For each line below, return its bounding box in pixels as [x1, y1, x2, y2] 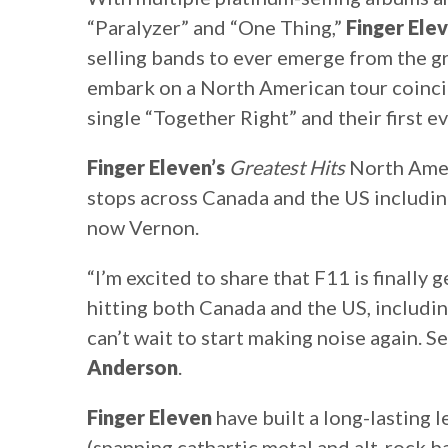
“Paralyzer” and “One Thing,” [87, 15, 342, 40]
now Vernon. [87, 215, 199, 240]
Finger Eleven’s [87, 155, 225, 180]
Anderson [87, 355, 178, 380]
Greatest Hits [229, 155, 345, 180]
